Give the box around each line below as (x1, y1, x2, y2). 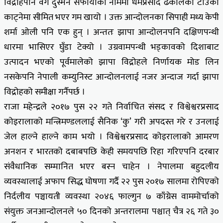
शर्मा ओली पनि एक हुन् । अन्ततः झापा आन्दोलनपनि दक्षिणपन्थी (4, 24, 219, 40)
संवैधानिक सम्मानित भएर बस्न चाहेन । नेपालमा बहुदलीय (4, 159, 219, 174)
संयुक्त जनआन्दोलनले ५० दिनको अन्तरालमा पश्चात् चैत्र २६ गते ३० (4, 204, 219, 219)
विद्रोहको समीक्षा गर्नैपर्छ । (4, 84, 85, 100)
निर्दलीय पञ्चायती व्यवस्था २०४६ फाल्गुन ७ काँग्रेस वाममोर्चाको (4, 189, 219, 204)
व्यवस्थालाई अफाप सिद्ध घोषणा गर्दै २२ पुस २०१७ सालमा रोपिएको (4, 174, 219, 189)
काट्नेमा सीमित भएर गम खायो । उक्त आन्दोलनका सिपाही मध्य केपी (4, 9, 219, 25)
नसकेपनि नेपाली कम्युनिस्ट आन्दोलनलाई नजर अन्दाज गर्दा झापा (4, 69, 219, 85)
